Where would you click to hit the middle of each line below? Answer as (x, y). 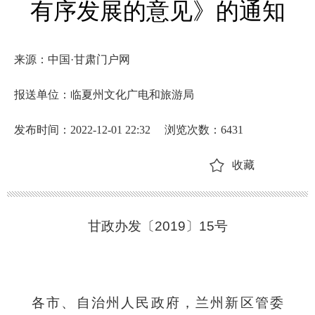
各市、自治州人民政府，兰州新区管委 (157, 302)
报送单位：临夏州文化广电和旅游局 (104, 95)
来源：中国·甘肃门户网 (72, 59)
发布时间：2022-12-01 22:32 (82, 130)
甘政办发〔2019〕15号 (157, 226)
